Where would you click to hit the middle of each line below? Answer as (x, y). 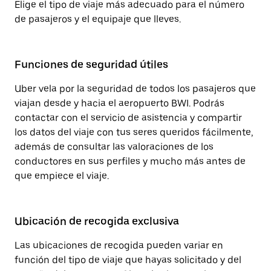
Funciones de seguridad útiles (91, 64)
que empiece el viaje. (62, 176)
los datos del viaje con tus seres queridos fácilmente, (134, 132)
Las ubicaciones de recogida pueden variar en (119, 245)
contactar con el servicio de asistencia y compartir (128, 118)
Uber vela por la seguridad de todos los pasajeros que (135, 89)
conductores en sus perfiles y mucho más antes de (130, 161)
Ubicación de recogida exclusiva (97, 221)
